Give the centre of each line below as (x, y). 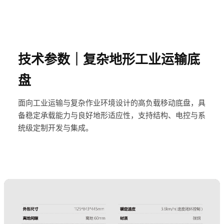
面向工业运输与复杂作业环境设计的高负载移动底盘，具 (112, 103)
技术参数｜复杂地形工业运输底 (109, 59)
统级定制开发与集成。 (55, 128)
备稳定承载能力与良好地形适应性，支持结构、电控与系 (112, 115)
